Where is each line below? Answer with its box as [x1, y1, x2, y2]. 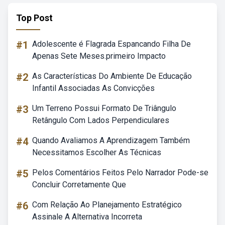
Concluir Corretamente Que [32, 180, 126, 189]
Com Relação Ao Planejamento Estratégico [32, 200, 182, 209]
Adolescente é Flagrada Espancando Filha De [32, 39, 191, 49]
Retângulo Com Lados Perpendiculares [32, 116, 169, 125]
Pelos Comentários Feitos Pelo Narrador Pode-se [32, 168, 208, 177]
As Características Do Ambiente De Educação [32, 71, 192, 81]
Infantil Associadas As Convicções [32, 83, 155, 93]
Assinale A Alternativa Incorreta [32, 212, 142, 221]
